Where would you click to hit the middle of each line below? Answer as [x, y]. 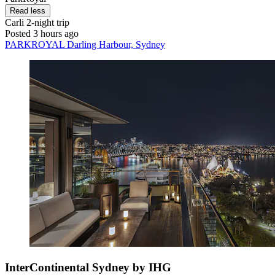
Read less [28, 11]
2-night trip [47, 23]
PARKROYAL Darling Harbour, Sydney [85, 45]
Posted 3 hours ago [42, 34]
